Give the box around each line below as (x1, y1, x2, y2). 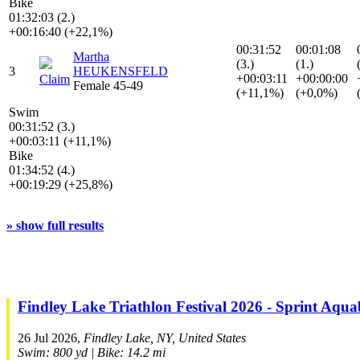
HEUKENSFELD (73, 64, 168, 79)
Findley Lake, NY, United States (84, 331, 246, 345)
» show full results (6, 219, 104, 233)
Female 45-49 (73, 79, 143, 93)
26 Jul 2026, (18, 331, 84, 345)
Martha (73, 50, 109, 64)
